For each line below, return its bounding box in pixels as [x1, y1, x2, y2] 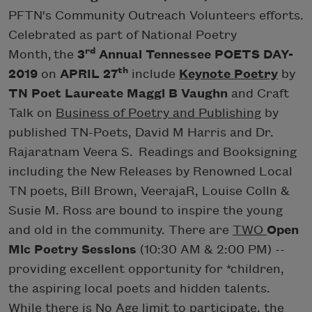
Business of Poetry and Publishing [56, 106, 261, 120]
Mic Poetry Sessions [8, 242, 136, 256]
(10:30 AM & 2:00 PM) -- [136, 242, 285, 256]
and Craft [228, 86, 289, 100]
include [128, 67, 179, 81]
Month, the [8, 47, 77, 61]
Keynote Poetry [179, 67, 278, 81]
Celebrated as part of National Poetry [8, 28, 237, 42]
